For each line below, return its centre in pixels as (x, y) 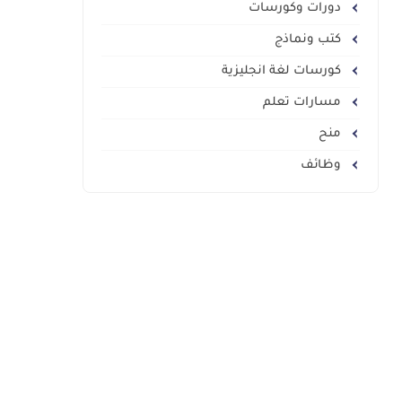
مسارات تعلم (303, 103)
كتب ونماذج (309, 40)
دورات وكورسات (296, 9)
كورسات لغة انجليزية (283, 71)
